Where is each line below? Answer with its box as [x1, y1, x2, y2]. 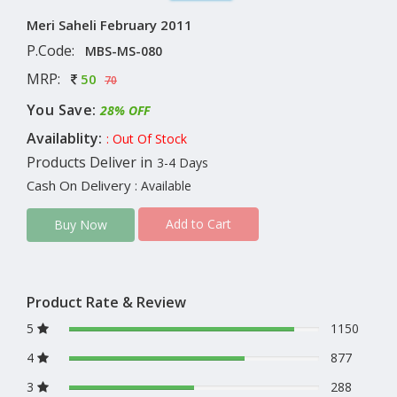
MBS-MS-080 [85, 42, 162, 59]
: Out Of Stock [106, 129, 187, 147]
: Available [135, 176, 191, 194]
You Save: [27, 99, 97, 120]
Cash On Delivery [27, 175, 131, 194]
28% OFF [99, 101, 150, 119]
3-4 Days [157, 153, 208, 171]
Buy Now [54, 215, 107, 233]
